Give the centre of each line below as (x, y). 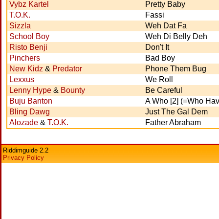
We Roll (159, 79)
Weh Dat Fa (166, 26)
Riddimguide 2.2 (26, 150)
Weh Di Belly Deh (176, 36)
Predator (67, 69)
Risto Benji (28, 47)
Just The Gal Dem (176, 112)
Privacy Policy (23, 158)
